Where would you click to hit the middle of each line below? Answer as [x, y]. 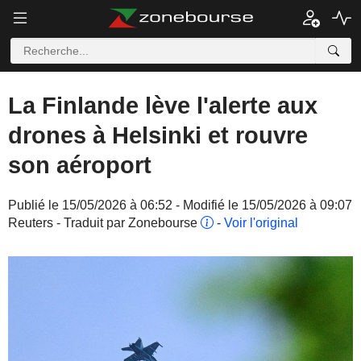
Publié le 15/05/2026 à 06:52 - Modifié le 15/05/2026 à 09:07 [180, 205]
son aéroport [80, 165]
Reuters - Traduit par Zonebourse [104, 223]
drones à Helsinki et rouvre [158, 135]
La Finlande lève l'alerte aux [163, 106]
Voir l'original [261, 223]
